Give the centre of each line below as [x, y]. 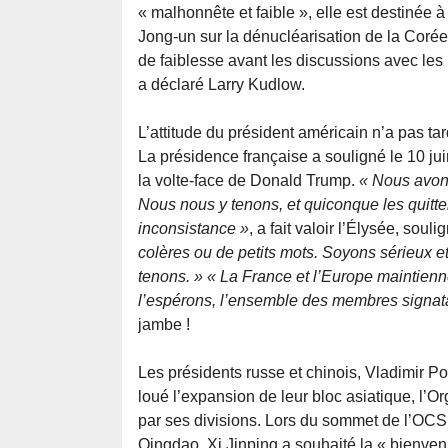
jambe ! [164, 325]
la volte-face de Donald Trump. [248, 181]
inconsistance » [193, 229]
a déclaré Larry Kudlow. [221, 85]
